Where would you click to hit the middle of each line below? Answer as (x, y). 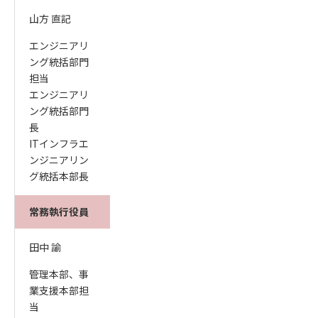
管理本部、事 (59, 274)
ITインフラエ (59, 143)
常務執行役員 (59, 212)
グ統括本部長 (59, 176)
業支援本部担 (59, 290)
